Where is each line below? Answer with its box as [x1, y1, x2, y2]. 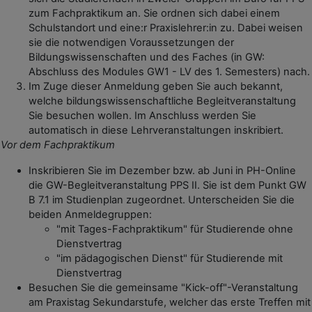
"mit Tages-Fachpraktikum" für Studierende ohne [56, 222, 293, 235]
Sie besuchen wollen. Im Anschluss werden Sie [29, 109, 256, 122]
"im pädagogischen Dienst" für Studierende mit [56, 251, 283, 265]
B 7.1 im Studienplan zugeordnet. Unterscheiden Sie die [29, 193, 295, 206]
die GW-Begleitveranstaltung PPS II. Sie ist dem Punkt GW [29, 178, 306, 192]
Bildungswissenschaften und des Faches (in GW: [29, 50, 265, 63]
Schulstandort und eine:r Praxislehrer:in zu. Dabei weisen [29, 21, 303, 34]
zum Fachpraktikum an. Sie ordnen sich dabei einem [29, 6, 280, 19]
